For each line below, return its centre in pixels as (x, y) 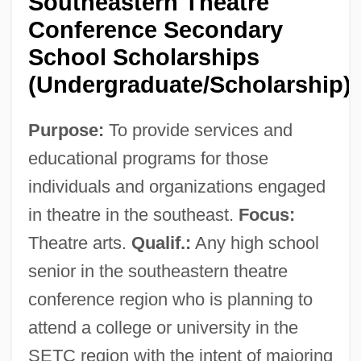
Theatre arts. (79, 243)
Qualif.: (161, 243)
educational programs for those (148, 158)
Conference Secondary (155, 29)
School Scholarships (143, 57)
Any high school (255, 243)
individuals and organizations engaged (176, 186)
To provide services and (198, 130)
